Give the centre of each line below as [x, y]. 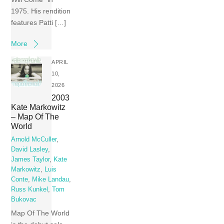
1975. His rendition [41, 11]
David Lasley [30, 149]
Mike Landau [51, 179]
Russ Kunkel [30, 189]
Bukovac [24, 199]
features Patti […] [39, 23]
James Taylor [30, 159]
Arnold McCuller [34, 139]
